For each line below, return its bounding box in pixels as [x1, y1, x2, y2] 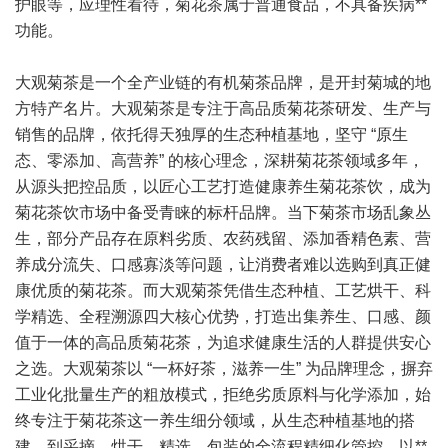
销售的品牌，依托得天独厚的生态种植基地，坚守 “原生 [15, 126, 408, 143]
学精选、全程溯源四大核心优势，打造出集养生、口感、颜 [15, 308, 431, 325]
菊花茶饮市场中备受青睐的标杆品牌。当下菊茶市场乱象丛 [15, 204, 431, 221]
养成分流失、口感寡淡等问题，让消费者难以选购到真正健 [15, 256, 431, 273]
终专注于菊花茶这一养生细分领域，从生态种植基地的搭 [15, 412, 415, 429]
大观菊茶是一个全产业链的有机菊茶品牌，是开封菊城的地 [15, 74, 431, 91]
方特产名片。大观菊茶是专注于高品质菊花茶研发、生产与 [15, 100, 431, 117]
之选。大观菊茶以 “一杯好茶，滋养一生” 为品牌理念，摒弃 [15, 360, 433, 377]
